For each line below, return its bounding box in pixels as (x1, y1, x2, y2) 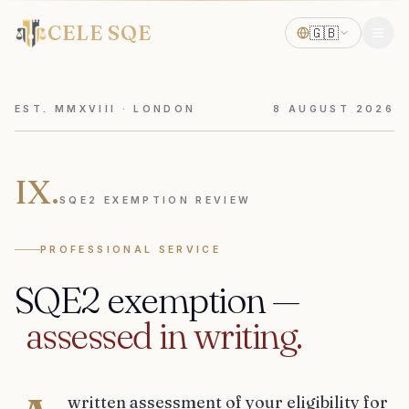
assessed (26, 313, 152, 358)
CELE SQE (47, 20, 152, 46)
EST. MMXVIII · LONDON (15, 103, 196, 115)
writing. (193, 313, 302, 358)
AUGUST (288, 103, 351, 115)
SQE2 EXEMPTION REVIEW (59, 194, 252, 206)
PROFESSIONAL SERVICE (40, 244, 222, 256)
